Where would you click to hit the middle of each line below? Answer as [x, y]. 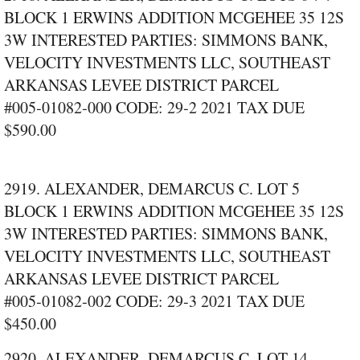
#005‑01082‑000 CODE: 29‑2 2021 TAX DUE [154, 108]
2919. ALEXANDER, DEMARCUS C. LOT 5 [152, 189]
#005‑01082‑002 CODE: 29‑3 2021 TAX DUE [154, 301]
